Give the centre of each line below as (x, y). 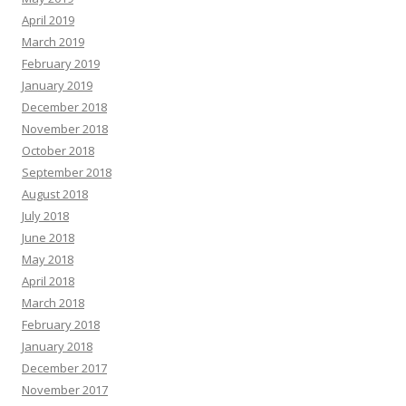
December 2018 (64, 107)
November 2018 (65, 129)
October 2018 (58, 150)
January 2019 (57, 85)
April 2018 (48, 281)
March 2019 (53, 42)
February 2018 (61, 324)
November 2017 (65, 390)
